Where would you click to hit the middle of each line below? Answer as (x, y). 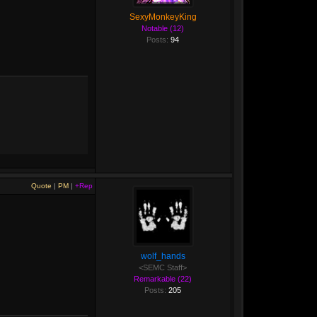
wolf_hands (163, 256)
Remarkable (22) (163, 279)
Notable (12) (163, 28)
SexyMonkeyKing (163, 17)
